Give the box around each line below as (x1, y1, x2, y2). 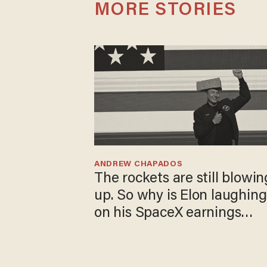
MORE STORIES (94, 1, 237, 20)
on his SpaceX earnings (94, 206, 241, 221)
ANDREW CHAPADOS (94, 160, 183, 169)
